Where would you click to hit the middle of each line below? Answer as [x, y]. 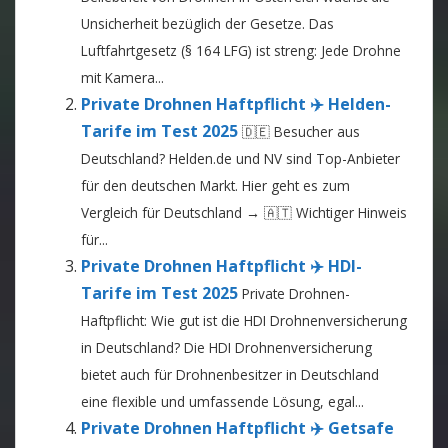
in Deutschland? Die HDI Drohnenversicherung [226, 347]
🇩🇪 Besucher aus [301, 131]
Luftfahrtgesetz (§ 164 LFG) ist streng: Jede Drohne [241, 50]
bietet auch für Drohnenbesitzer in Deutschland [230, 374]
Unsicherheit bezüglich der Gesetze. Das [207, 23]
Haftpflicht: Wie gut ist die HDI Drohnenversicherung [244, 320]
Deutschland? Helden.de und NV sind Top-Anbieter [240, 158]
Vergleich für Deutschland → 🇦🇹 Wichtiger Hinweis [244, 212]
